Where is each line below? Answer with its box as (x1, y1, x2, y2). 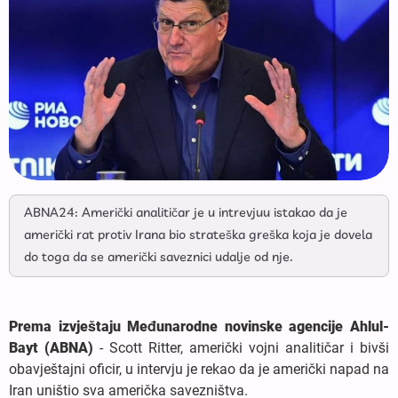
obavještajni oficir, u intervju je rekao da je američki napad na (9, 360, 389, 378)
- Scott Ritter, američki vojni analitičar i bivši (93, 338, 389, 356)
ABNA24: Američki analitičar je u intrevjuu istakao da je (24, 203, 347, 222)
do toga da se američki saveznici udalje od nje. (24, 248, 293, 267)
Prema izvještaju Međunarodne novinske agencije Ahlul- (9, 317, 389, 335)
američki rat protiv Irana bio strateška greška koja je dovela (24, 226, 372, 244)
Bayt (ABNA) (9, 338, 93, 356)
